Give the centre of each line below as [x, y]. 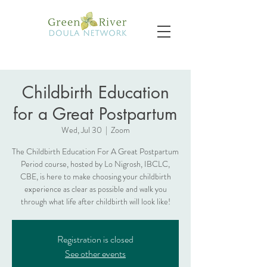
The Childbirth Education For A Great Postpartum [95, 151]
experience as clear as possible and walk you [95, 189]
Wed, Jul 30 [81, 130]
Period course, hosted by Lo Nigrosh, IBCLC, [95, 164]
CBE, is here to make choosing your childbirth [95, 176]
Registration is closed [95, 239]
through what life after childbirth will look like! [95, 201]
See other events [95, 254]
